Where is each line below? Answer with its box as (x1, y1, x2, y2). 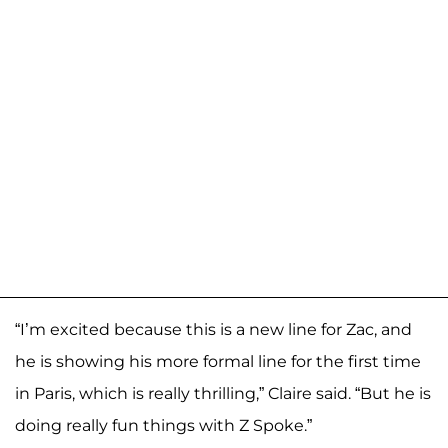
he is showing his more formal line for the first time (15, 351, 421, 371)
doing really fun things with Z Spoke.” (15, 415, 312, 435)
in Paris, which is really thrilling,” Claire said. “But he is (15, 383, 431, 403)
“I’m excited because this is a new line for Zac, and (15, 319, 412, 339)
